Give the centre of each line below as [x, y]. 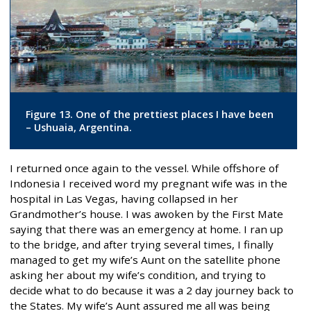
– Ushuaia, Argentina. [78, 127]
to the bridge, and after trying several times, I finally [142, 245]
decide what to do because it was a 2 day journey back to [152, 291]
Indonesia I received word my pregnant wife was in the [149, 184]
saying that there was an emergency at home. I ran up [146, 229]
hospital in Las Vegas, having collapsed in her [124, 199]
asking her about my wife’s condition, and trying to [138, 275]
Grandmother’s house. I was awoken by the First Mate [146, 214]
